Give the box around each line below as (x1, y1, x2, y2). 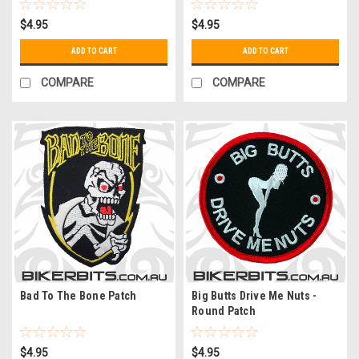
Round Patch (192, 304, 256, 317)
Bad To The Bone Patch (20, 288, 137, 302)
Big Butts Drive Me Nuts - (192, 288, 317, 302)
